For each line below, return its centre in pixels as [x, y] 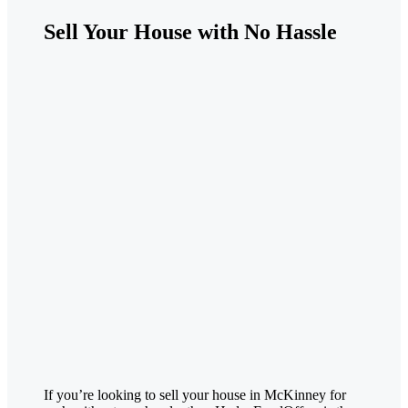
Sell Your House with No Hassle [190, 32]
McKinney [295, 395]
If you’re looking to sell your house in [154, 395]
